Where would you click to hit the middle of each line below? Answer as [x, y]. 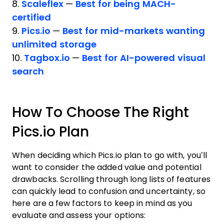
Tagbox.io [47, 58]
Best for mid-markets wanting [134, 31]
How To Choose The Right [100, 112]
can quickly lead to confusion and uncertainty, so [109, 191]
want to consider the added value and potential [107, 167]
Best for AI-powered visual [144, 58]
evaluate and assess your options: [79, 215]
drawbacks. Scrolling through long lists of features [111, 179]
